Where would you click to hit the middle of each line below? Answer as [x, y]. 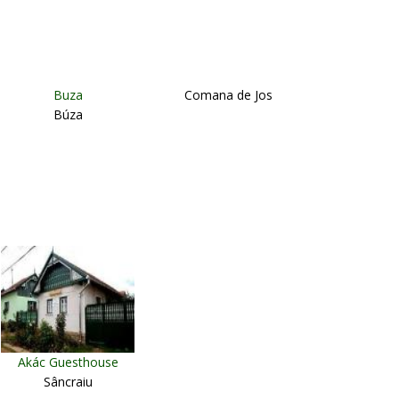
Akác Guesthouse [68, 362]
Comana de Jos [228, 95]
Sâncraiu [68, 382]
